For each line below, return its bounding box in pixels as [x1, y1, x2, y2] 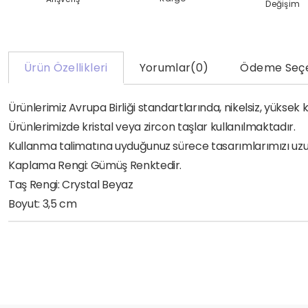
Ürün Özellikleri [24, 60, 108, 76]
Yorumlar [139, 60, 191, 76]
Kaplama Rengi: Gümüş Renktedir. [8, 157, 182, 174]
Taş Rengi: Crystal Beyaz [8, 177, 133, 193]
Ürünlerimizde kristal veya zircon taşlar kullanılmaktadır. [8, 119, 296, 135]
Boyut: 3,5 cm [8, 196, 77, 212]
